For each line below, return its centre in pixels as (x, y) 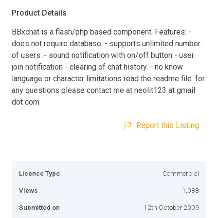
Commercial (181, 173)
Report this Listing (168, 125)
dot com (26, 102)
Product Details (39, 13)
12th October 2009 (171, 207)
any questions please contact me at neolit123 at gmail (103, 90)
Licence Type (39, 173)
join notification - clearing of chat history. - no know (97, 67)
